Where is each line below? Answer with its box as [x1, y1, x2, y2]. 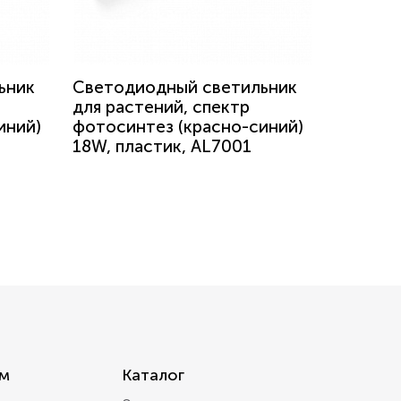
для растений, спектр [73, 97, 250, 117]
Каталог [122, 365, 184, 385]
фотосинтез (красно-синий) [73, 116, 303, 137]
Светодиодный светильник [73, 77, 297, 98]
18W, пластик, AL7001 [73, 136, 252, 157]
